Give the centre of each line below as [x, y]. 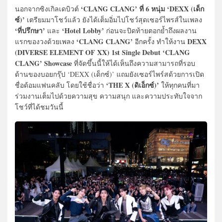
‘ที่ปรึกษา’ [30, 31]
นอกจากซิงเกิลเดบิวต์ [47, 9]
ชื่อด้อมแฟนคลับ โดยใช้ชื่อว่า [60, 85]
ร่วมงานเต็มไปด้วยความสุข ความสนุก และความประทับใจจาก [109, 96]
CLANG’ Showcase [44, 63]
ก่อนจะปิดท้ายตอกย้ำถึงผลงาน [150, 31]
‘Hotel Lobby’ [82, 31]
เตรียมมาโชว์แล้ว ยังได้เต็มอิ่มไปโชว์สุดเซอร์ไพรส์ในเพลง [113, 20]
